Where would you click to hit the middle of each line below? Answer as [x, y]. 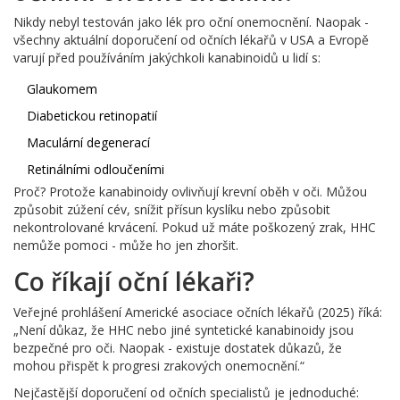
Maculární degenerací [88, 143]
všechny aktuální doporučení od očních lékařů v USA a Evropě [191, 40]
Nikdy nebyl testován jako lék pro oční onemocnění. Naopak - [191, 22]
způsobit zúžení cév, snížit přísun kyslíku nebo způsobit [172, 210]
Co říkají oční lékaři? [134, 282]
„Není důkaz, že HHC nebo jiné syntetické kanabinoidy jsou [183, 330]
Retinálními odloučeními [96, 170]
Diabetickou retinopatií [92, 116]
